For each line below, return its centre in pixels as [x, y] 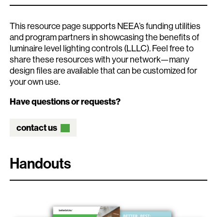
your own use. [35, 82]
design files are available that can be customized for [103, 70]
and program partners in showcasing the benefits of [104, 37]
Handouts [40, 163]
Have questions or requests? [65, 101]
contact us [37, 128]
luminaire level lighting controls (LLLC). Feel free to [102, 48]
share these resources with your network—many [100, 59]
